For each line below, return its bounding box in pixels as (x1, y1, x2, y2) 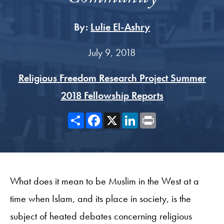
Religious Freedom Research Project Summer (18, 71, 206, 84)
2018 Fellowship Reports (60, 88, 163, 102)
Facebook (102, 109, 142, 123)
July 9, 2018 (88, 45, 135, 59)
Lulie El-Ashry (90, 20, 150, 33)
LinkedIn (138, 109, 174, 123)
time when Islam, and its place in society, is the (10, 191, 191, 205)
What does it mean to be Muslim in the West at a (10, 174, 199, 187)
